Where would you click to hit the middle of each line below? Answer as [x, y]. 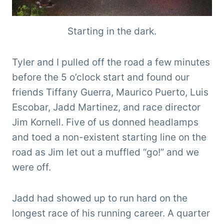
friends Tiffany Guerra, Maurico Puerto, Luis [110, 92]
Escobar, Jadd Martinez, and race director [106, 107]
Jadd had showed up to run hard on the [100, 198]
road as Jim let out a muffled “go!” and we [105, 152]
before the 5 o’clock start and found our [101, 77]
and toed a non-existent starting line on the [109, 137]
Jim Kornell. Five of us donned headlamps [105, 122]
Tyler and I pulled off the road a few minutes [111, 62]
